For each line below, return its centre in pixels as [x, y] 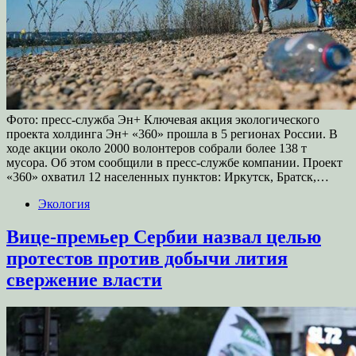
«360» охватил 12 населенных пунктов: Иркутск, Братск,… [168, 176]
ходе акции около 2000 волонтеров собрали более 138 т [157, 148]
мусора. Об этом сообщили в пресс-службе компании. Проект [174, 162]
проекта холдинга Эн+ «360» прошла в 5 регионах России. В [172, 133]
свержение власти [84, 280]
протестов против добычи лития [147, 259]
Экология [64, 203]
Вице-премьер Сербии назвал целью [164, 237]
